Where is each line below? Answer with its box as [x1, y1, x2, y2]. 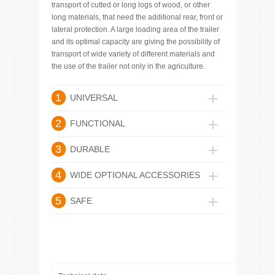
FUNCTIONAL [70, 118, 125, 128]
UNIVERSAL [70, 93, 118, 103]
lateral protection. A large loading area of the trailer [52, 25, 219, 34]
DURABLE [70, 144, 110, 154]
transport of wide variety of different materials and [52, 50, 215, 58]
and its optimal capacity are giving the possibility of [52, 37, 220, 46]
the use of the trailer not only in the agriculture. [52, 62, 205, 71]
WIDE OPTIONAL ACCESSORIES [70, 170, 200, 180]
